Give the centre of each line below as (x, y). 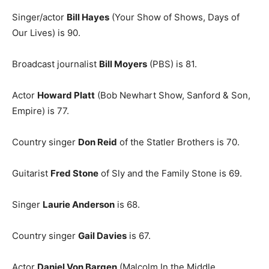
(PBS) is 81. (172, 64)
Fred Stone (74, 173)
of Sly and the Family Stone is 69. (170, 173)
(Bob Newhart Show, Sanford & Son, (173, 95)
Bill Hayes (88, 17)
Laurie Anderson (79, 204)
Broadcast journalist (56, 64)
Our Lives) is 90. (46, 33)
